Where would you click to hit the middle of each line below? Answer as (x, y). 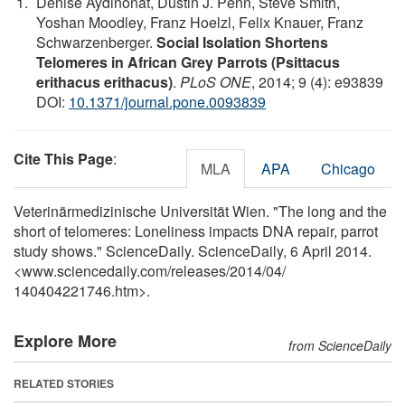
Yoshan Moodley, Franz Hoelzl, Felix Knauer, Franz (200, 22)
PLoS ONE (216, 81)
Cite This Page (63, 158)
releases (198, 270)
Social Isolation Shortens (242, 42)
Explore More (65, 340)
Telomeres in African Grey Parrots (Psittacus (188, 61)
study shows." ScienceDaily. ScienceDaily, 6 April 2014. (193, 250)
